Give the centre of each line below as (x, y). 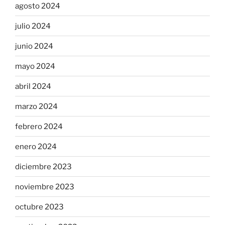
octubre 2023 (39, 207)
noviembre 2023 (45, 187)
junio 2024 (34, 46)
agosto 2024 (38, 6)
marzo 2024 (36, 106)
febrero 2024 (39, 126)
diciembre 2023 (43, 166)
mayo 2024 (35, 66)
